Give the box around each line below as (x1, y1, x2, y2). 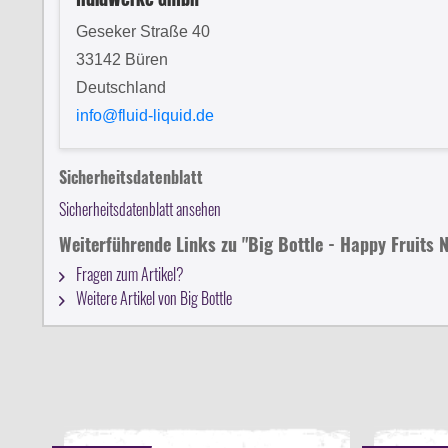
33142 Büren (76, 51, 168, 68)
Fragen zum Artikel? (73, 262, 184, 286)
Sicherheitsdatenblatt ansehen (59, 197, 221, 221)
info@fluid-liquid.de (76, 107, 214, 124)
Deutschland (76, 79, 166, 96)
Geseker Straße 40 (76, 23, 210, 40)
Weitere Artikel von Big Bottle (73, 286, 232, 310)
